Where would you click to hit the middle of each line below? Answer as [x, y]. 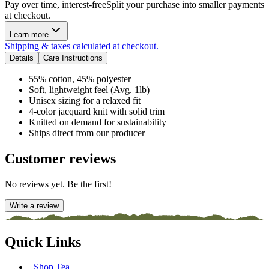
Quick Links [43, 242]
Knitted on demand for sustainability [98, 122]
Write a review [34, 205]
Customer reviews [60, 158]
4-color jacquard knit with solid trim [97, 111]
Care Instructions [73, 58]
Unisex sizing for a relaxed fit [85, 100]
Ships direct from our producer [87, 133]
